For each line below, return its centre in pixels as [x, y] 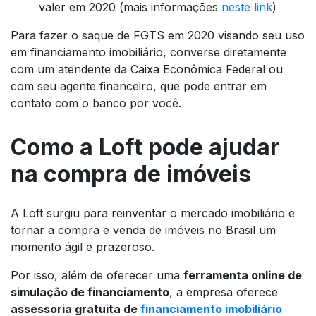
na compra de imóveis [131, 174]
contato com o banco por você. [96, 103]
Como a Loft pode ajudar [145, 147]
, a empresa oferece [224, 292]
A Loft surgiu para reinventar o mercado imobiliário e [153, 213]
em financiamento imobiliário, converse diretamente [148, 53]
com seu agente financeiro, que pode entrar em [139, 86]
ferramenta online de [243, 275]
